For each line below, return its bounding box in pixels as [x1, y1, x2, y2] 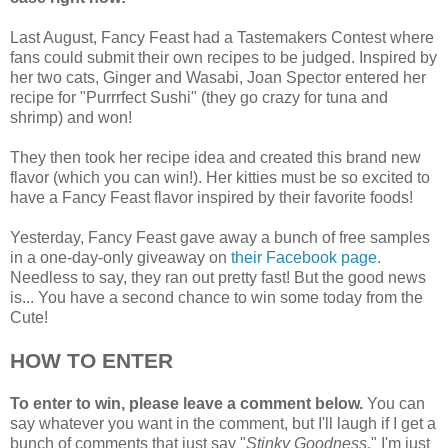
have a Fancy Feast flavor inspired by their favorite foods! [10, 188, 413, 206]
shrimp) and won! [10, 108, 132, 126]
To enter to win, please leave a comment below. [10, 394, 367, 412]
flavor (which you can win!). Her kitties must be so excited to [10, 168, 430, 186]
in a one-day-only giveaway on [10, 248, 231, 266]
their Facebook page [231, 248, 377, 266]
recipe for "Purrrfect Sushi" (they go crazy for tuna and [10, 88, 388, 106]
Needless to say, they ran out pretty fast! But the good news [10, 268, 426, 286]
